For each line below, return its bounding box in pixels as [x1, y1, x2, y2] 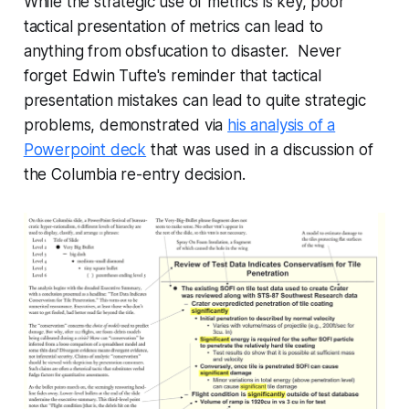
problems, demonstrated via [23, 115, 228, 134]
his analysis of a [227, 115, 336, 134]
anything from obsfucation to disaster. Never [23, 41, 342, 60]
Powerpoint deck [23, 140, 147, 159]
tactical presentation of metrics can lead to [23, 16, 324, 36]
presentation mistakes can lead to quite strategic [23, 90, 366, 110]
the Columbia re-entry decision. [23, 164, 246, 184]
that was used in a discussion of [146, 140, 373, 159]
